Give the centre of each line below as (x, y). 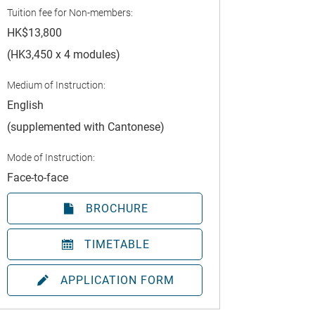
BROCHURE (117, 209)
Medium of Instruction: (56, 85)
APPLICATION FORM (117, 281)
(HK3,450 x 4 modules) (63, 55)
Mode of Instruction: (51, 158)
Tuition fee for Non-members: (70, 13)
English (25, 105)
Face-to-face (37, 178)
